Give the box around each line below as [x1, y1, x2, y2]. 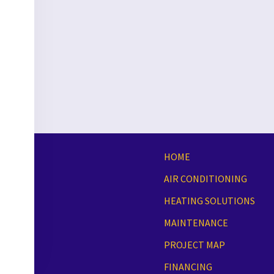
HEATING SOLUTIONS [163, 194, 255, 207]
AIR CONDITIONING [163, 172, 247, 185]
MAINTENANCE [163, 217, 228, 229]
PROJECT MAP [163, 239, 225, 251]
